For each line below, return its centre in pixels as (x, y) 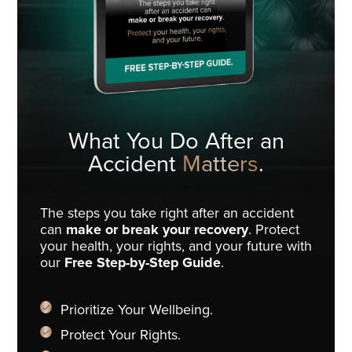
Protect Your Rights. (120, 335)
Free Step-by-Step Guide (142, 263)
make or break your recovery (157, 230)
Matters (220, 164)
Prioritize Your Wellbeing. (136, 311)
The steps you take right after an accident (167, 213)
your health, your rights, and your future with (176, 246)
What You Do (136, 141)
